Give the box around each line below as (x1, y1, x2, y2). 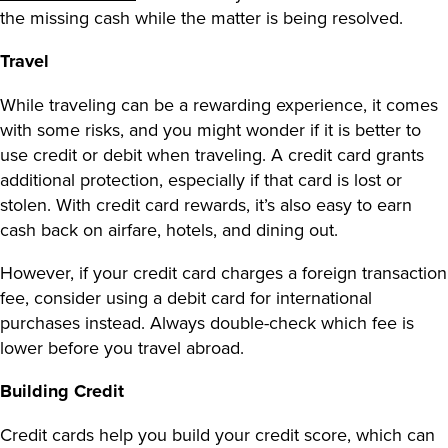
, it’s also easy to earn (246, 191, 412, 217)
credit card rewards (96, 191, 246, 217)
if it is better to (310, 116, 421, 142)
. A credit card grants (262, 141, 424, 167)
